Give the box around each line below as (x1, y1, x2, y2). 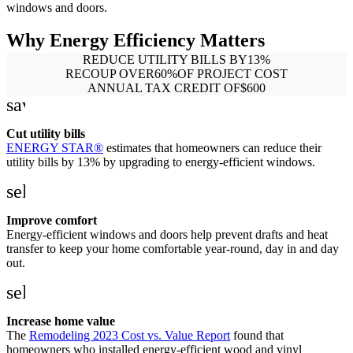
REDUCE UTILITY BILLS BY (83, 52, 247, 66)
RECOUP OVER (65, 66, 154, 80)
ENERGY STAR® (6, 140, 103, 154)
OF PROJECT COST (177, 66, 288, 80)
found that (230, 328, 284, 342)
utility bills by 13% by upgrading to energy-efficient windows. (6, 154, 315, 169)
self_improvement (6, 180, 146, 202)
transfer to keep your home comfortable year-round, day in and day (6, 241, 339, 255)
